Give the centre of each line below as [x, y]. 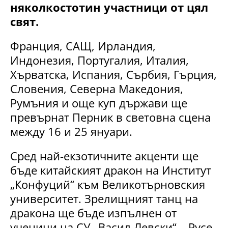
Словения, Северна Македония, [97, 89]
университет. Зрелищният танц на [104, 199]
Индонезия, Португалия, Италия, [99, 60]
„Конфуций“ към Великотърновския [108, 184]
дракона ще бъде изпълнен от [93, 213]
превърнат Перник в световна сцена [110, 117]
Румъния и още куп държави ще [99, 103]
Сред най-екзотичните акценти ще [104, 156]
